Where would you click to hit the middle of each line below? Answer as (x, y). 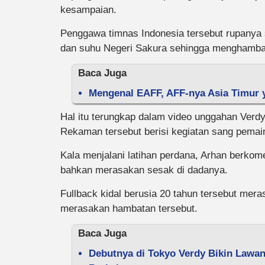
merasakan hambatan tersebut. (129, 209)
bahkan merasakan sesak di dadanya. (144, 170)
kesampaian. (88, 10)
